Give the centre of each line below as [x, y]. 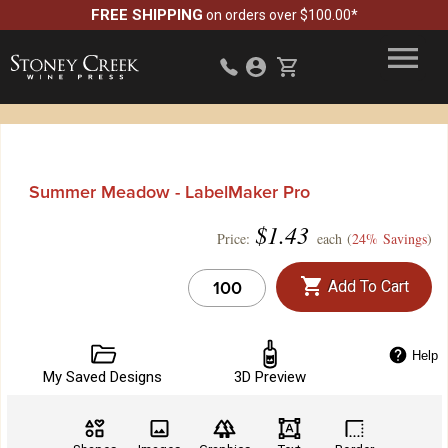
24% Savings [389, 238]
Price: [233, 238]
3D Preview [270, 376]
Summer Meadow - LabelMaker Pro [169, 192]
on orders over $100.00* [281, 15]
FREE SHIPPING [146, 15]
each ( [332, 238]
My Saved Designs [102, 376]
